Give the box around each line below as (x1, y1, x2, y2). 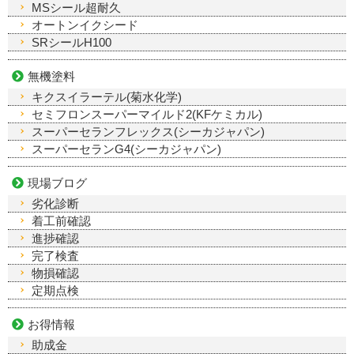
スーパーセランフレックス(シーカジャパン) (32, 124, 265, 138)
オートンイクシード (32, 17, 138, 32)
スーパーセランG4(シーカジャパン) (32, 141, 221, 156)
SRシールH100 (32, 35, 111, 49)
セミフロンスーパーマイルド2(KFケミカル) (32, 107, 262, 121)
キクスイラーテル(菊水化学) (32, 89, 182, 104)
